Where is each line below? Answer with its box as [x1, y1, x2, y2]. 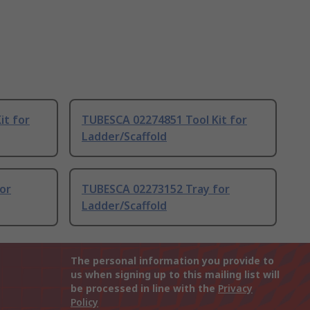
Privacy [218, 282, 253, 295]
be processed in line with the [71, 282, 218, 295]
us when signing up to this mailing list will [71, 268, 280, 282]
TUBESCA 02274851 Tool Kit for [82, 112, 247, 128]
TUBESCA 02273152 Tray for [82, 181, 230, 197]
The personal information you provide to [71, 254, 274, 268]
